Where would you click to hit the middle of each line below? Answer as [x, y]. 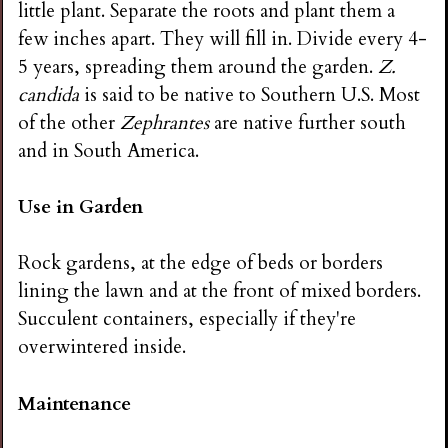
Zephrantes [165, 122]
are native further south [308, 122]
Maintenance [75, 403]
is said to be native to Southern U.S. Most [250, 94]
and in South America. [109, 150]
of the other [69, 122]
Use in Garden [81, 207]
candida [49, 94]
